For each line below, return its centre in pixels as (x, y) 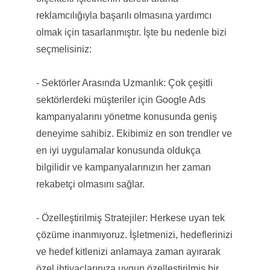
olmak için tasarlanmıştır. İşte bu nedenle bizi (131, 32)
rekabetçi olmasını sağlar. (90, 184)
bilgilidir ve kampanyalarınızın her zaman (123, 167)
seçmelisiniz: (64, 49)
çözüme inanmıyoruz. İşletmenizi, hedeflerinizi (134, 234)
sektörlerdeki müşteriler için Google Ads (121, 99)
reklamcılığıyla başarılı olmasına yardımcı (124, 15)
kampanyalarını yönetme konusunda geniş (126, 116)
